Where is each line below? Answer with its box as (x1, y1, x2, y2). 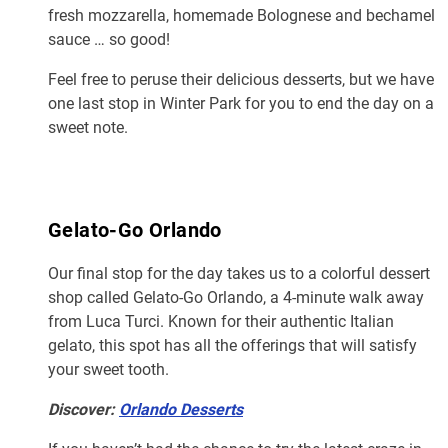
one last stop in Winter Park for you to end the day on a (48, 91, 434, 113)
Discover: (48, 397, 119, 419)
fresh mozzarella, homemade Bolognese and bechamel (48, 3, 435, 25)
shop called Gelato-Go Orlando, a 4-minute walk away (48, 285, 424, 307)
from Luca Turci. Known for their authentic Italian (48, 309, 394, 331)
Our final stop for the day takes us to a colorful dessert (48, 261, 430, 283)
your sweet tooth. (48, 357, 169, 379)
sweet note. (48, 115, 128, 137)
